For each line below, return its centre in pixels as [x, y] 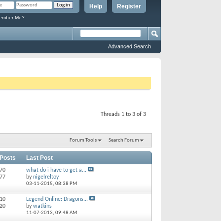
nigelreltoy [46, 177]
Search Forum [124, 140]
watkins [42, 206]
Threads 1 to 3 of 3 [123, 114]
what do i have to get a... [56, 170]
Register [129, 6]
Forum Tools [83, 140]
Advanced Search [129, 46]
